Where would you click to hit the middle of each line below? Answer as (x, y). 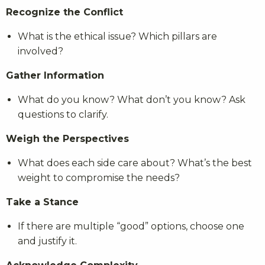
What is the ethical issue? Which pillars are (117, 37)
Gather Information (55, 76)
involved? (41, 51)
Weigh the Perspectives (67, 139)
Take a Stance (42, 202)
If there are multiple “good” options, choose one (131, 227)
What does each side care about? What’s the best (135, 163)
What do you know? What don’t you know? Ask (132, 100)
